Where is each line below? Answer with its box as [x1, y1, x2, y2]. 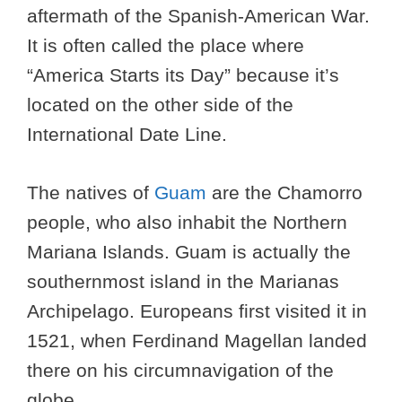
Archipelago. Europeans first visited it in [27, 300, 367, 321]
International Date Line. [27, 124, 227, 145]
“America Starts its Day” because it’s [27, 65, 339, 86]
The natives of [27, 181, 154, 203]
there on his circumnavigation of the [27, 359, 334, 380]
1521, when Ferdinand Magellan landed [27, 329, 367, 351]
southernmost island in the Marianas [27, 270, 339, 292]
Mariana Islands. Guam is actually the [27, 240, 351, 262]
